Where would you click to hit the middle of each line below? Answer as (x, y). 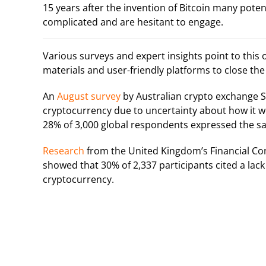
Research (64, 151)
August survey (89, 96)
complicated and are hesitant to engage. (133, 22)
